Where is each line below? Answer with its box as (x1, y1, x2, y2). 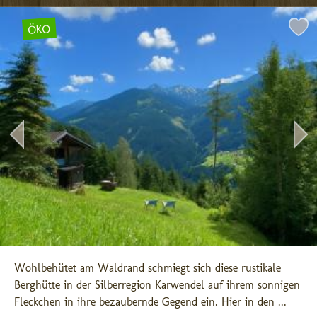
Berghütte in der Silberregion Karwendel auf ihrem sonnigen (14, 278, 300, 292)
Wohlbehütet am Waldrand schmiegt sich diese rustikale (14, 261, 281, 275)
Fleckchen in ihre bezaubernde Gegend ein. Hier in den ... (14, 295, 287, 309)
